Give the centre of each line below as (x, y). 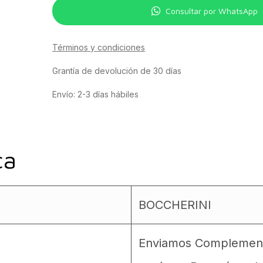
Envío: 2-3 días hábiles (95, 94)
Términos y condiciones (98, 47)
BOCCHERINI (175, 205)
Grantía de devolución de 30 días (117, 71)
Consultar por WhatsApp (212, 11)
